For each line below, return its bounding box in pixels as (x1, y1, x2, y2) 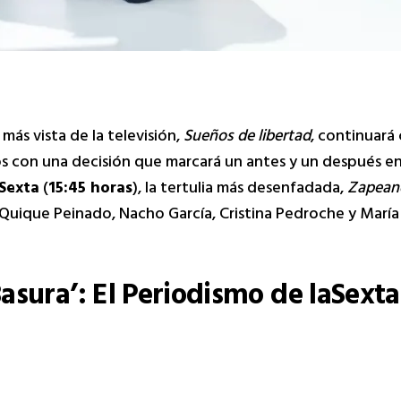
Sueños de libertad (183, 123, 311, 154)
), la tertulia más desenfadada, (132, 175, 347, 206)
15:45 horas (48, 175, 132, 206)
